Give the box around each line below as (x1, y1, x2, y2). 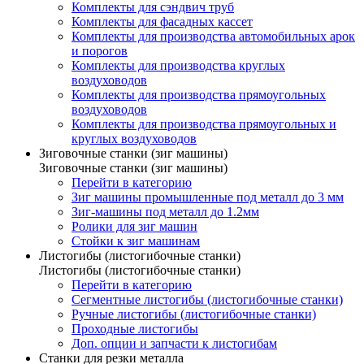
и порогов (71, 44, 128, 58)
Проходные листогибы (71, 322, 198, 336)
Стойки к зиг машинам (71, 234, 200, 248)
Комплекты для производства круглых (71, 58, 285, 72)
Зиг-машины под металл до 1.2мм (71, 205, 259, 219)
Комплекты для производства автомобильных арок (71, 29, 355, 43)
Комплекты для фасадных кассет (71, 15, 253, 28)
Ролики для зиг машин (71, 219, 197, 233)
